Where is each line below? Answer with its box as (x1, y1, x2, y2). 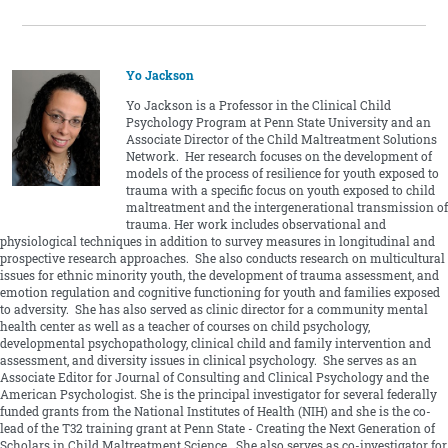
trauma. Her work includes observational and (125, 217, 386, 233)
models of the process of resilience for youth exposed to (125, 166, 439, 182)
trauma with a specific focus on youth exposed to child (125, 183, 435, 199)
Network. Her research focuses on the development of (125, 149, 432, 165)
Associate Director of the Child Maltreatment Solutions (125, 132, 437, 148)
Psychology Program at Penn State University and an (125, 115, 431, 131)
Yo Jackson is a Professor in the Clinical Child (125, 98, 391, 114)
